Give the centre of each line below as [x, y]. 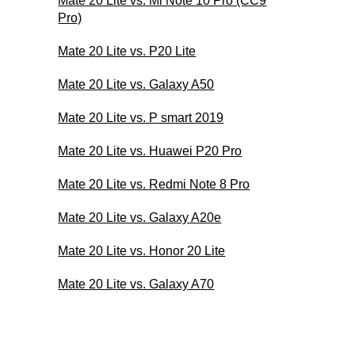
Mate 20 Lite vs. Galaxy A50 [136, 84]
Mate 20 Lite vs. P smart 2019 [141, 117]
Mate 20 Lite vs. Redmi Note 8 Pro [154, 184]
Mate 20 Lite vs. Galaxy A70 [136, 284]
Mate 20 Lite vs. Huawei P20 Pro [150, 151]
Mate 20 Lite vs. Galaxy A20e [140, 217]
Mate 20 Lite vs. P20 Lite [127, 51]
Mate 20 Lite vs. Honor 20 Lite [142, 250]
